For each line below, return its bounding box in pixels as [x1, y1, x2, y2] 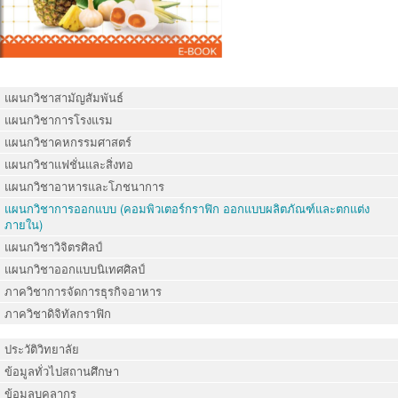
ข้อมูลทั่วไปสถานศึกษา [4, 362, 119, 379]
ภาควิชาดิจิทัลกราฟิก [4, 304, 111, 322]
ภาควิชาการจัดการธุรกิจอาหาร [4, 282, 162, 299]
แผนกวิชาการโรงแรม [4, 110, 113, 128]
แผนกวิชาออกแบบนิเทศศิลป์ [4, 259, 145, 277]
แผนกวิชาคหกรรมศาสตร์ [4, 132, 131, 150]
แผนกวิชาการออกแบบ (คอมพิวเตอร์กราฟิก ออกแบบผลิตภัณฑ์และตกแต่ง [4, 199, 370, 217]
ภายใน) [4, 215, 43, 233]
